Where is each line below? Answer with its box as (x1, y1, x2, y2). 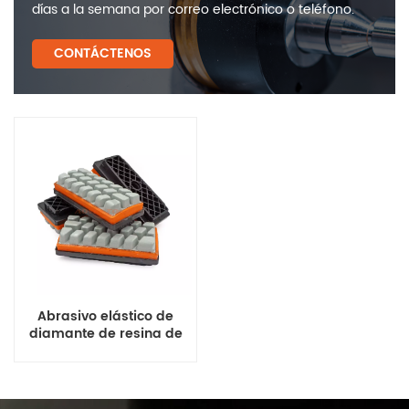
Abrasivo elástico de (37, 305, 173, 328)
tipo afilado (67, 340, 144, 362)
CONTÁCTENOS (54, 43, 152, 64)
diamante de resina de (28, 322, 183, 345)
